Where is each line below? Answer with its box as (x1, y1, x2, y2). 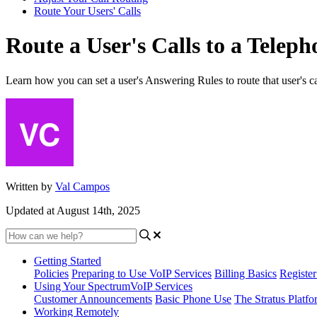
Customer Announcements (34, 292, 152, 305)
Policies (34, 267, 69, 279)
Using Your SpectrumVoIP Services (34, 279, 192, 292)
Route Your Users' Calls (34, 5, 141, 17)
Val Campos (55, 180, 110, 192)
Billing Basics (214, 267, 277, 279)
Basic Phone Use (155, 292, 231, 305)
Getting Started (34, 254, 101, 267)
